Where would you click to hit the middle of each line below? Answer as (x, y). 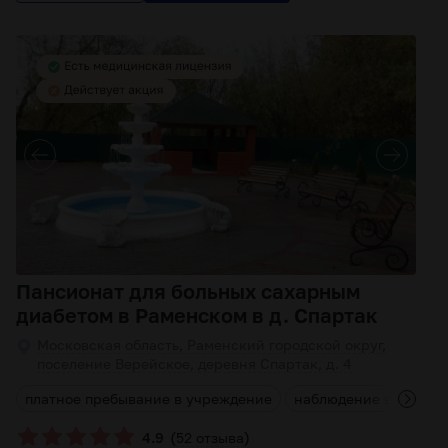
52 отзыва (210, 437)
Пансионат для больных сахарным (188, 291)
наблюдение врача (359, 398)
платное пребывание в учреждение (148, 398)
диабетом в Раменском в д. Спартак (197, 315)
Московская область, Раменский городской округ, (211, 344)
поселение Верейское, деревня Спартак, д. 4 (194, 363)
